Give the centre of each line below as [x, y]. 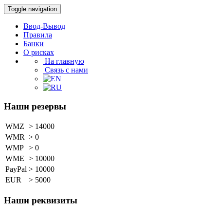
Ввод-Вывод [44, 26]
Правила [38, 35]
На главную [64, 61]
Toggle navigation [32, 9]
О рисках [39, 52]
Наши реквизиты [41, 200]
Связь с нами [65, 70]
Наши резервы [35, 106]
